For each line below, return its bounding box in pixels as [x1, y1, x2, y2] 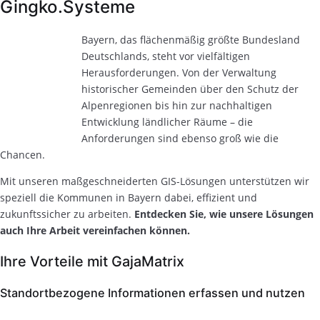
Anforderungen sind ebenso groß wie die [81, 131, 279, 145]
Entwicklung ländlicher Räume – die [81, 114, 254, 129]
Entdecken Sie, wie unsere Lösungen [134, 206, 314, 221]
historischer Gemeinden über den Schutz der [81, 81, 299, 96]
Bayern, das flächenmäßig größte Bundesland [81, 32, 301, 46]
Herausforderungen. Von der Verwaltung [81, 65, 277, 79]
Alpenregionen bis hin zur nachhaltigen [81, 98, 273, 112]
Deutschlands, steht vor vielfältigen [81, 49, 251, 63]
